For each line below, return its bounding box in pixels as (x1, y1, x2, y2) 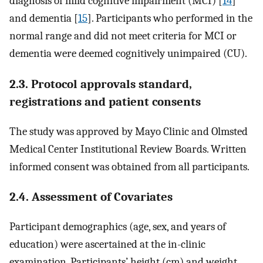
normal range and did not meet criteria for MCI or (9, 29, 237, 43)
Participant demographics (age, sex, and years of (9, 220, 226, 234)
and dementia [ (9, 12, 78, 25)
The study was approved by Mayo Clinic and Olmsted (9, 124, 248, 138)
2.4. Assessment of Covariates (9, 190, 173, 204)
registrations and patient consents (9, 94, 201, 109)
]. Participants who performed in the (87, 12, 252, 25)
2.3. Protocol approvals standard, (9, 76, 192, 91)
